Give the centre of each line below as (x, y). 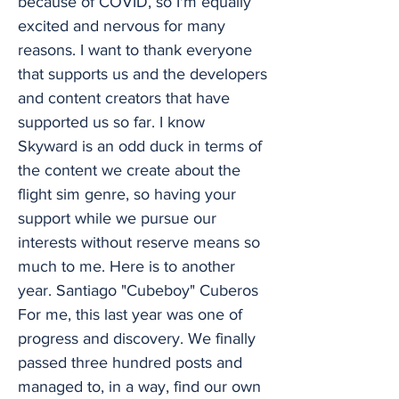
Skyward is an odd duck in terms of (140, 146)
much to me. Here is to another (126, 266)
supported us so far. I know (111, 122)
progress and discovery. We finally (137, 338)
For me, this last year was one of (130, 314)
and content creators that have (124, 98)
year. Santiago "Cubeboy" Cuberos (138, 290)
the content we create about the (129, 170)
